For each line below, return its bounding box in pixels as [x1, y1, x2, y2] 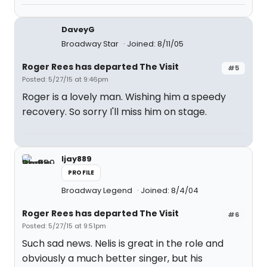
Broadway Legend [61, 185, 134, 196]
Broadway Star [61, 38, 120, 49]
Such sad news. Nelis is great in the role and [22, 237, 223, 250]
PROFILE [68, 168, 95, 177]
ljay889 [61, 153, 92, 164]
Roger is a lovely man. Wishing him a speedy [22, 90, 226, 104]
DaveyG [61, 24, 95, 35]
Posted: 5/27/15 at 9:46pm [22, 74, 108, 84]
